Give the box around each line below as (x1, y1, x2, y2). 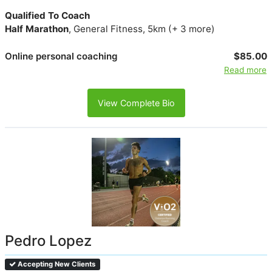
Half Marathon (5, 23, 69, 35)
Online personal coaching (5, 50, 118, 63)
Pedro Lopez (5, 231, 92, 250)
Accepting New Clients (16, 259, 96, 268)
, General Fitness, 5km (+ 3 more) (69, 23, 215, 35)
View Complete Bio (97, 98, 175, 109)
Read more (223, 65, 267, 75)
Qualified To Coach (5, 10, 90, 22)
